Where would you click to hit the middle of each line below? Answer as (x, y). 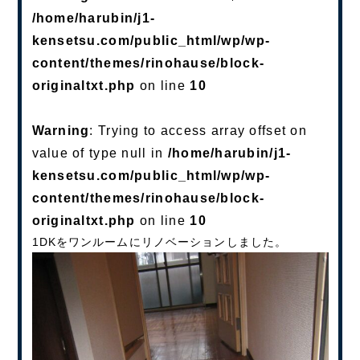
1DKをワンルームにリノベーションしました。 (160, 241)
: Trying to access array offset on (198, 130)
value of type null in (100, 153)
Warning (61, 130)
